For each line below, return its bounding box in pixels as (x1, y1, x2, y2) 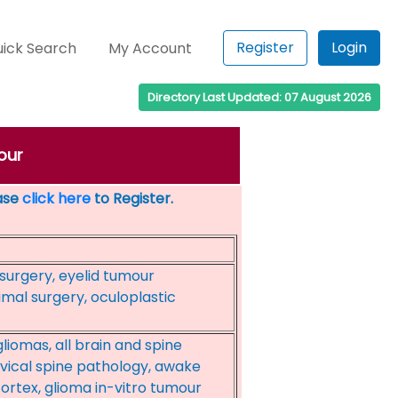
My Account (108, 38, 193, 59)
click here (21, 188, 91, 209)
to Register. (90, 188, 173, 209)
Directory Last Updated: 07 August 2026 (147, 89, 371, 106)
